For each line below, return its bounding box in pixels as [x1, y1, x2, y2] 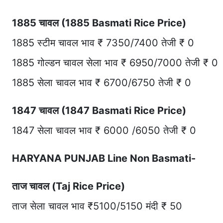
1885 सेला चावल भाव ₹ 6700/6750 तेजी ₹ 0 [12, 77, 191, 89]
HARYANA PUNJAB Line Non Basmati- [12, 152, 196, 165]
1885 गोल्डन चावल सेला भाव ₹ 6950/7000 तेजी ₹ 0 [12, 57, 218, 69]
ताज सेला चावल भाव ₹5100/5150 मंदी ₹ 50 [12, 200, 182, 213]
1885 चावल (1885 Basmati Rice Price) [12, 17, 186, 29]
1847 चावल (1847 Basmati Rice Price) [12, 105, 186, 117]
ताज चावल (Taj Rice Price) [12, 180, 125, 193]
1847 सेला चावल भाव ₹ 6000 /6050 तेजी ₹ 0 [12, 124, 196, 137]
